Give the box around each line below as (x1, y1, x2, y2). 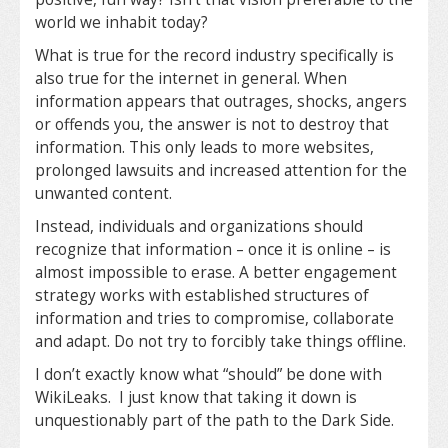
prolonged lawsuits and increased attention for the (35, 160, 407, 182)
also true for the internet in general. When (35, 68, 347, 90)
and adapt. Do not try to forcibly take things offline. (35, 331, 406, 353)
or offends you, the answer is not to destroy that (35, 114, 389, 136)
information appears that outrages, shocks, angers (35, 91, 407, 113)
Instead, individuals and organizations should (35, 216, 363, 238)
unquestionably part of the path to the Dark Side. (35, 410, 394, 432)
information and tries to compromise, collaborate (35, 308, 394, 330)
